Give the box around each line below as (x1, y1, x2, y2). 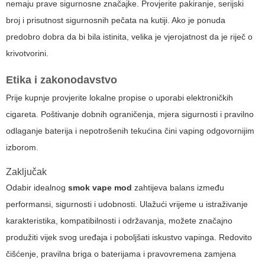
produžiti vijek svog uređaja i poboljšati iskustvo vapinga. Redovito (6, 232, 252, 243)
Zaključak (6, 167, 47, 177)
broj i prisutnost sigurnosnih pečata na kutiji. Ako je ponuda (6, 15, 225, 25)
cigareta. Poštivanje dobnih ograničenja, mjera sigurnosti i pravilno (6, 109, 254, 119)
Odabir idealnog (6, 183, 68, 193)
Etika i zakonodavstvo (6, 74, 117, 86)
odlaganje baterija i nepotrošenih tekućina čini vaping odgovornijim (6, 126, 254, 136)
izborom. (6, 143, 38, 153)
